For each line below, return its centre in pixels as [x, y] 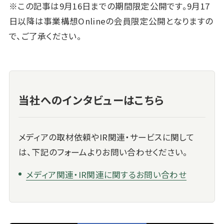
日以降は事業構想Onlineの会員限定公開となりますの [111, 21]
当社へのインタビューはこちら [91, 99]
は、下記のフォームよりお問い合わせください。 [103, 152]
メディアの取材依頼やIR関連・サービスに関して [106, 137]
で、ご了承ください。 [45, 36]
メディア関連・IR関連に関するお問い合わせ [106, 174]
